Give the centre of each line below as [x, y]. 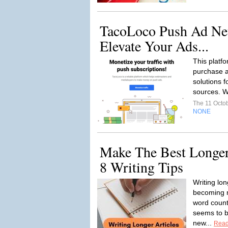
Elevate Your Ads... [154, 46]
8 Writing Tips [141, 167]
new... [203, 223]
